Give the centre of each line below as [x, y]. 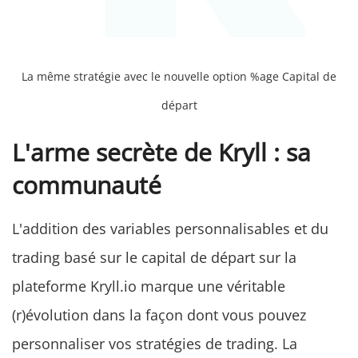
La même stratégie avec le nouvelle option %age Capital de [179, 77]
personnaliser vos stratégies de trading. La [155, 344]
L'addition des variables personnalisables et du [170, 229]
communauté [87, 185]
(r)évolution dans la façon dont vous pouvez [159, 315]
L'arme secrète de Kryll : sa [161, 153]
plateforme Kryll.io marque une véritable [149, 286]
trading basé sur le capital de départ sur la [154, 258]
